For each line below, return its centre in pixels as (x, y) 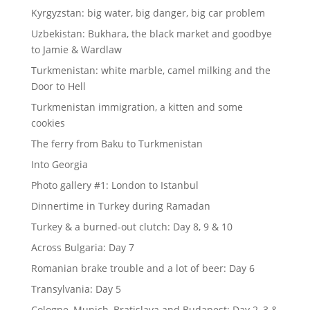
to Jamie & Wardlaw (76, 49)
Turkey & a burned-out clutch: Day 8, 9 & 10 (131, 226)
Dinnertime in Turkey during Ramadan (120, 206)
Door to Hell (58, 86)
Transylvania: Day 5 (76, 289)
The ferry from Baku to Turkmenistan (117, 143)
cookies (48, 122)
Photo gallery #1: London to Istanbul (115, 185)
